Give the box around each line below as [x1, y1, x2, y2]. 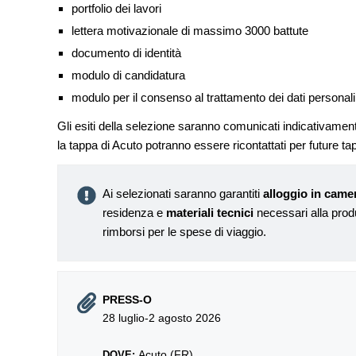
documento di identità [71, 46, 181, 60]
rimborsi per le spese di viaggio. [103, 225, 266, 238]
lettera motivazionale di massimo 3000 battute [71, 24, 308, 37]
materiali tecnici [166, 206, 257, 219]
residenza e [103, 206, 166, 219]
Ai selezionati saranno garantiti [103, 187, 263, 200]
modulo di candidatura [71, 68, 185, 82]
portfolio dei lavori [71, 2, 161, 15]
